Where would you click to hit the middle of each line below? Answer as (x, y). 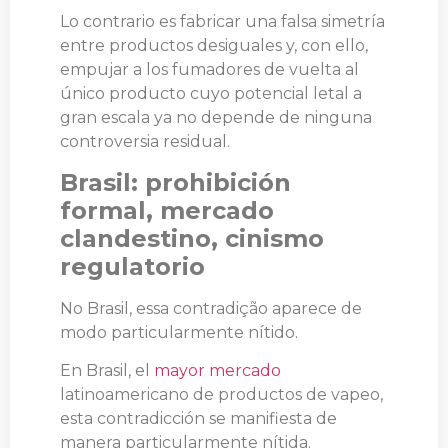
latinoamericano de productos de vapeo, (221, 394)
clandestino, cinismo (192, 238)
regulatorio (132, 266)
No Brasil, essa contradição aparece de (211, 308)
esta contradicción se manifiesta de (198, 418)
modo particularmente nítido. (181, 332)
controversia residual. (145, 142)
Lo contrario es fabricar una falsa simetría (222, 22)
